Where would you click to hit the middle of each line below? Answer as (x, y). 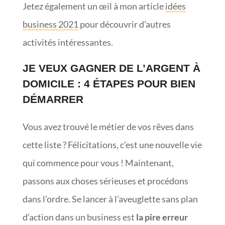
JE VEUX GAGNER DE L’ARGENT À (111, 68)
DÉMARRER (53, 99)
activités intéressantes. (69, 42)
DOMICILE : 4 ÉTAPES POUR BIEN (109, 83)
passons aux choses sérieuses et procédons (105, 181)
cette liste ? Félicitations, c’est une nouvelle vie (112, 144)
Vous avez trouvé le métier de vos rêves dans (108, 126)
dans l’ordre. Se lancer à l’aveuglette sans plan (110, 199)
